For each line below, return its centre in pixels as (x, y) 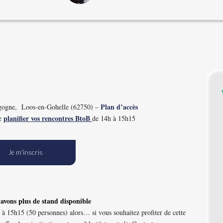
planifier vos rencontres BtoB (48, 118)
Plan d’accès (119, 107)
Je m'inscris (26, 152)
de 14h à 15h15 (114, 118)
